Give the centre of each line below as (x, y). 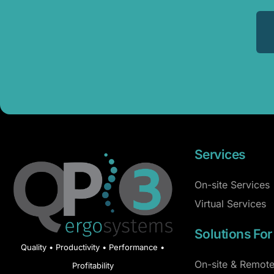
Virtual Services (231, 203)
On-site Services (232, 184)
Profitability (93, 266)
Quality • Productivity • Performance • (93, 247)
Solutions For (233, 234)
